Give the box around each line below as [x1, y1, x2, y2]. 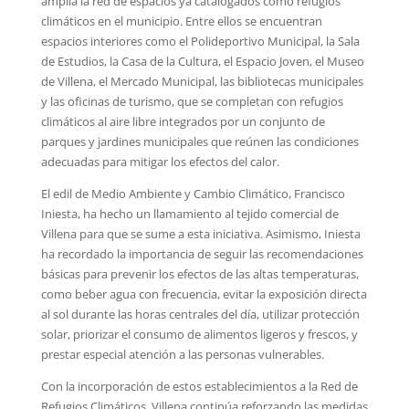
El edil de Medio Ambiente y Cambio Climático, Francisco [40, 184, 345, 202]
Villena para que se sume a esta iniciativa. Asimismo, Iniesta [40, 225, 361, 242]
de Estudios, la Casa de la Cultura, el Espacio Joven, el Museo [40, 52, 364, 69]
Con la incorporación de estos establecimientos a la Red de [40, 377, 358, 394]
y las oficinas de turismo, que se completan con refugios [40, 92, 343, 110]
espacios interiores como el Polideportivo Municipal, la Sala [40, 32, 360, 49]
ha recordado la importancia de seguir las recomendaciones [40, 245, 363, 262]
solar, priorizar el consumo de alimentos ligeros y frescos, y [40, 325, 358, 342]
